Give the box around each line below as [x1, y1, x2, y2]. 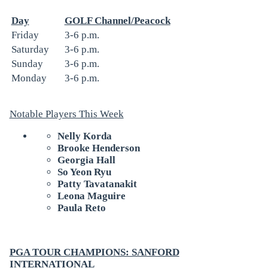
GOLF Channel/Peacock [64, 14, 170, 26]
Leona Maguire [57, 190, 126, 202]
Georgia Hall [57, 154, 115, 166]
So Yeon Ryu [57, 166, 111, 178]
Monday [11, 72, 47, 84]
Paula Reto [57, 202, 106, 214]
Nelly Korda [57, 130, 112, 142]
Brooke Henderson [57, 142, 140, 154]
